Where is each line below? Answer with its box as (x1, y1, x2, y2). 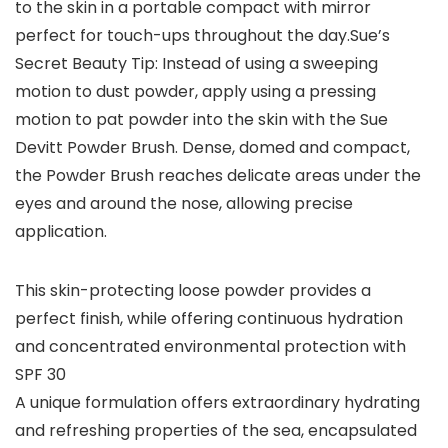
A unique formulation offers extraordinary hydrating (15, 391, 420, 414)
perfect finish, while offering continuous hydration (15, 307, 403, 330)
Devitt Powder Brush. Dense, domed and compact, (15, 136, 410, 159)
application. (15, 220, 107, 243)
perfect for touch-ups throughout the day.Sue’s (15, 24, 390, 47)
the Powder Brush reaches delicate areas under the (15, 164, 421, 187)
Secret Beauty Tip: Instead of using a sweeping (15, 52, 378, 75)
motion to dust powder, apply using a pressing (15, 80, 376, 103)
